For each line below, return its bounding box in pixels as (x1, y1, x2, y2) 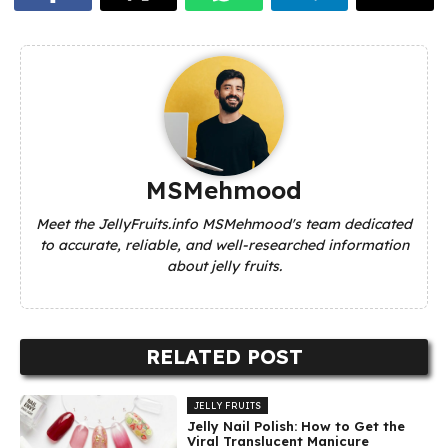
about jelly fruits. (166, 257, 282, 276)
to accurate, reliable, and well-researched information (39, 236, 409, 255)
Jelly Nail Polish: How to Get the (187, 418, 406, 435)
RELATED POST (145, 344, 303, 370)
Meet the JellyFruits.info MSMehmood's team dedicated (36, 215, 412, 234)
